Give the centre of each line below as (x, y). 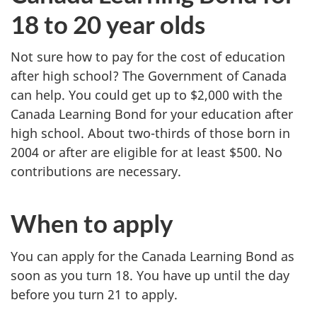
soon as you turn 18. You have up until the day (150, 275)
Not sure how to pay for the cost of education (148, 57)
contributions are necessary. (96, 172)
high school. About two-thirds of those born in (150, 133)
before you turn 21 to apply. (94, 294)
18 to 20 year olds (108, 24)
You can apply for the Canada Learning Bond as (152, 256)
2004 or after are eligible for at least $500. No (146, 152)
